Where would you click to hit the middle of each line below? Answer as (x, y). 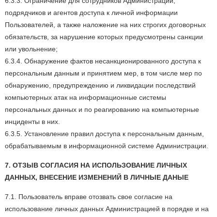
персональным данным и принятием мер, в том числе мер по (103, 73)
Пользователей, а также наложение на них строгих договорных (105, 25)
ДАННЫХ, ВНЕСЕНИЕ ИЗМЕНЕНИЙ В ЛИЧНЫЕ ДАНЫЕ (97, 177)
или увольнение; (31, 49)
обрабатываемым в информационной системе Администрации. (107, 146)
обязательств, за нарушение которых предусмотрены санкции (104, 37)
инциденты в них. (32, 122)
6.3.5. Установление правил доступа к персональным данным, (104, 134)
